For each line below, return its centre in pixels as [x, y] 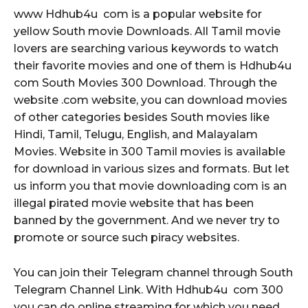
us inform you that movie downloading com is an [150, 186]
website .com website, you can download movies [151, 100]
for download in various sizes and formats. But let [152, 168]
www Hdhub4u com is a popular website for [138, 14]
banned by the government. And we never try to [147, 220]
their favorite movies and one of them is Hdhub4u [154, 65]
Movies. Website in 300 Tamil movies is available [150, 151]
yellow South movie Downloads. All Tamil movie [147, 31]
